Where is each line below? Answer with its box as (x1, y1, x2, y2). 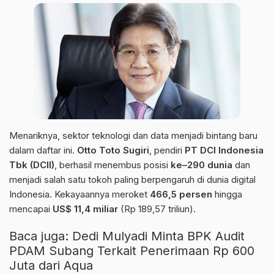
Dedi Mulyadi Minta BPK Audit (72, 229, 245, 244)
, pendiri (149, 144, 185, 157)
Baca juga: (9, 229, 72, 244)
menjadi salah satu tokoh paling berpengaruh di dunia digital (9, 174, 256, 186)
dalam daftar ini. (9, 144, 77, 157)
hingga (212, 188, 242, 201)
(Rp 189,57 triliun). (118, 203, 196, 215)
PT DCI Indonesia (185, 144, 264, 157)
